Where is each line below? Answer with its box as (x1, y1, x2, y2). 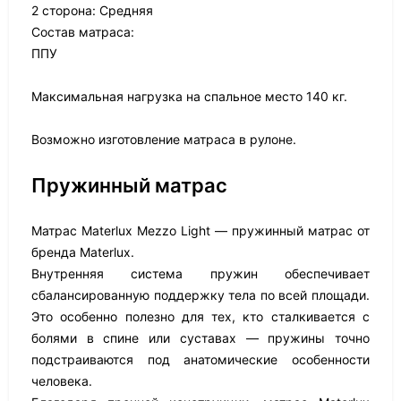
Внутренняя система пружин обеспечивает (31, 266, 370, 281)
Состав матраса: (31, 24, 134, 39)
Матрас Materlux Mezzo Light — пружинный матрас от (31, 223, 370, 238)
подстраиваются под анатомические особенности (31, 352, 370, 367)
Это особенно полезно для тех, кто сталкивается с (31, 309, 370, 324)
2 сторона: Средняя (31, 3, 153, 18)
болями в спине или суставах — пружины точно (31, 330, 370, 346)
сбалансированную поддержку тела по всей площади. (31, 287, 370, 303)
